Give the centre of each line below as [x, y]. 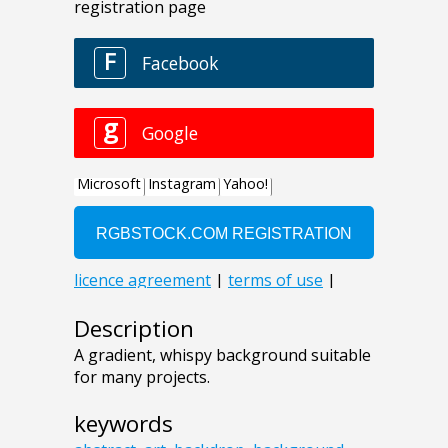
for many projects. [142, 377]
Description [134, 329]
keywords [123, 424]
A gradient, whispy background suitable [222, 355]
